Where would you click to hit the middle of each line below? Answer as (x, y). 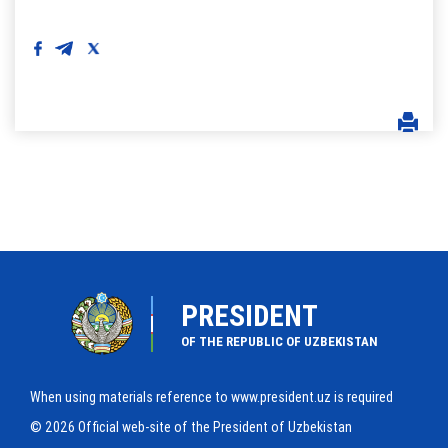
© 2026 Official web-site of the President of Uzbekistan (191, 426)
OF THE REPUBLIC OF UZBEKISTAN (279, 341)
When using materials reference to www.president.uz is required (211, 396)
